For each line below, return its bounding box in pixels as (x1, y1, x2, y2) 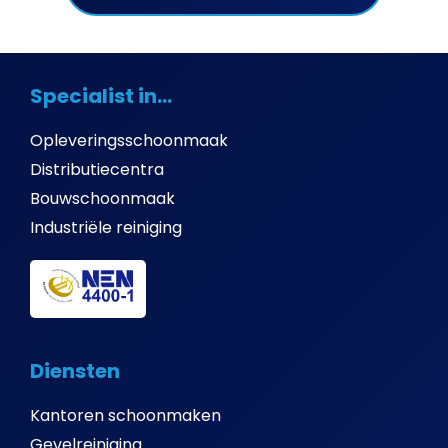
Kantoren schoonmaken (30, 403, 221, 427)
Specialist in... (30, 82, 172, 110)
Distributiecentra (30, 158, 164, 181)
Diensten (30, 356, 120, 385)
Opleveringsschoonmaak (30, 129, 228, 152)
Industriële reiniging (30, 216, 182, 239)
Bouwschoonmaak (30, 187, 175, 210)
